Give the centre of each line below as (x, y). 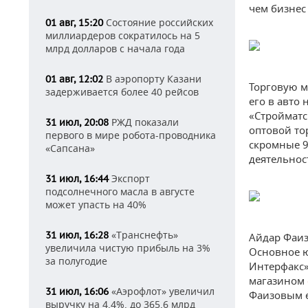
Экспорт (129, 178)
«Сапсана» (70, 148)
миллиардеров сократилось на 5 (123, 35)
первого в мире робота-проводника (131, 135)
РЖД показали (144, 122)
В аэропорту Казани (152, 79)
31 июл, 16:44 (77, 179)
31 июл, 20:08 (77, 122)
